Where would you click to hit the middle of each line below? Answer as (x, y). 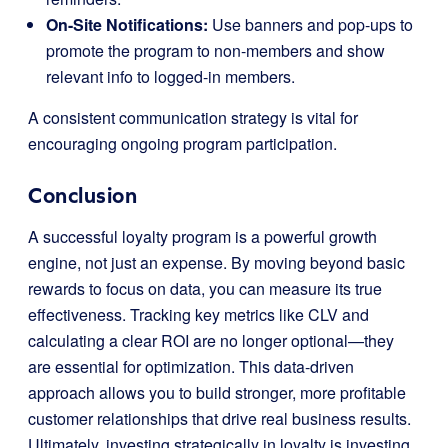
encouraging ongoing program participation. (182, 143)
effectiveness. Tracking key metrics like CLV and (198, 314)
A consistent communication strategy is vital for (193, 117)
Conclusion (82, 195)
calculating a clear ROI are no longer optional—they (211, 340)
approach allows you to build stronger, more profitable (217, 392)
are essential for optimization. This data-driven (191, 366)
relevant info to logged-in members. (170, 76)
